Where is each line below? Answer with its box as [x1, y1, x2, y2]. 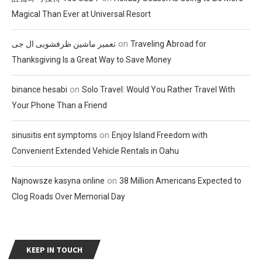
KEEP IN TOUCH [26, 244, 82, 255]
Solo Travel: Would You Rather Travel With [82, 84, 235, 94]
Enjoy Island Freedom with [112, 130, 208, 140]
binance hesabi [12, 84, 67, 94]
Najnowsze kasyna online [12, 175, 105, 185]
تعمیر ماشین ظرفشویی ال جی [12, 39, 116, 49]
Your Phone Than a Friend [12, 100, 107, 110]
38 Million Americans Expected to [119, 175, 242, 185]
